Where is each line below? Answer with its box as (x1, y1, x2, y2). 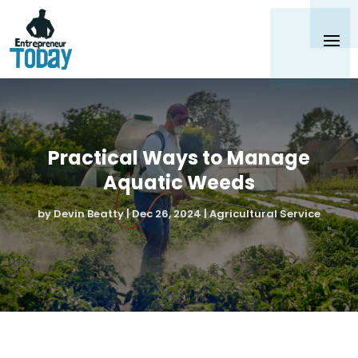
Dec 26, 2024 (132, 206, 201, 222)
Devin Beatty (54, 206, 124, 222)
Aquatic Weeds (103, 169, 255, 197)
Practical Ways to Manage (48, 145, 310, 172)
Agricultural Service (209, 206, 320, 222)
